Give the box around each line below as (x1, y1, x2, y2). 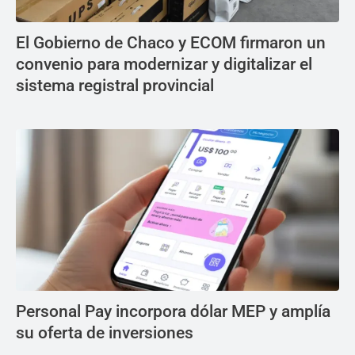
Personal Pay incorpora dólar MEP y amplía (16, 301, 330, 321)
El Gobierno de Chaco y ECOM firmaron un (16, 32, 326, 52)
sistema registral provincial (16, 75, 214, 95)
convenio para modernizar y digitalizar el (16, 54, 312, 74)
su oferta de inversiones (16, 323, 193, 342)
